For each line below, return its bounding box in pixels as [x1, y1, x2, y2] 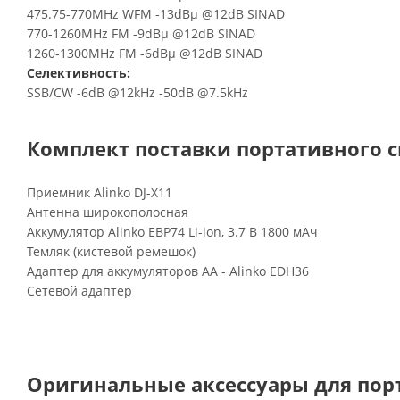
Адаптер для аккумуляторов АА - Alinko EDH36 [27, 262, 309, 279]
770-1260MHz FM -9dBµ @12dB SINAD [27, 25, 255, 42]
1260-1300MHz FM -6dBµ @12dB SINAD [27, 45, 262, 62]
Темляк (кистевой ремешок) [27, 243, 196, 260]
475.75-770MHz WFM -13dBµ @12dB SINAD [27, 5, 285, 22]
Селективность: [27, 64, 130, 81]
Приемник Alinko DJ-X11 [27, 184, 172, 201]
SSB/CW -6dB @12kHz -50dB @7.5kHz [27, 84, 248, 101]
